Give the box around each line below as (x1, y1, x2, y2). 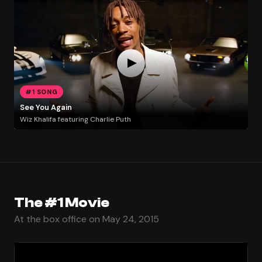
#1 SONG (25, 87, 58, 96)
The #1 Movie (14, 194, 109, 211)
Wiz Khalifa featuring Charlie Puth (19, 114, 131, 124)
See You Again (19, 102, 72, 113)
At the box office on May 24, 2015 (14, 212, 159, 225)
